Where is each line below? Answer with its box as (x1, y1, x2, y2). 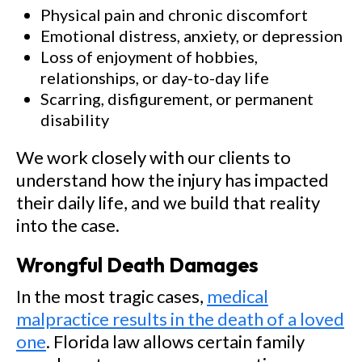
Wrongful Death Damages (16, 252, 259, 278)
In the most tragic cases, (16, 285, 207, 307)
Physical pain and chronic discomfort (40, 5, 308, 24)
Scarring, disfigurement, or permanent (40, 89, 314, 108)
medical (207, 285, 268, 307)
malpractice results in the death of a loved (16, 308, 344, 330)
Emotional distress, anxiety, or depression (40, 26, 343, 45)
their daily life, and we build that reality (16, 192, 320, 213)
